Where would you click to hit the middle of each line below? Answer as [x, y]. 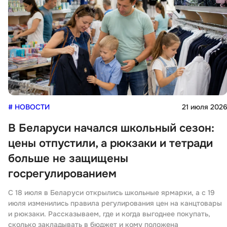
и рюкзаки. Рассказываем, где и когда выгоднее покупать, [109, 214]
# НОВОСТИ [29, 107]
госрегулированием [62, 174]
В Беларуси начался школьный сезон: [111, 128]
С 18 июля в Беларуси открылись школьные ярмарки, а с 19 [111, 193]
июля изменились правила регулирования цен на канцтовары [115, 203]
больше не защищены [68, 159]
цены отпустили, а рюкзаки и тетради [110, 144]
